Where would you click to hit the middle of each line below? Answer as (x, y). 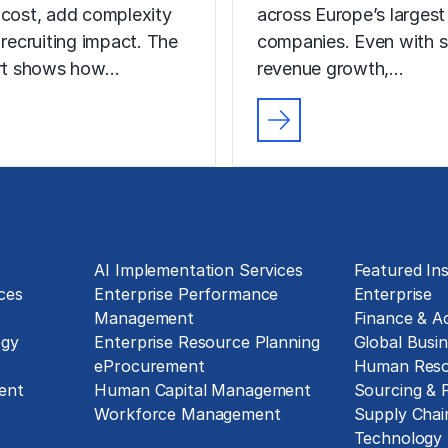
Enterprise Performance (186, 294)
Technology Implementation (210, 231)
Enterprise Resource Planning (207, 342)
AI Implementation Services (198, 270)
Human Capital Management (202, 390)
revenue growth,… (330, 68)
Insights (386, 231)
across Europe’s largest (351, 14)
